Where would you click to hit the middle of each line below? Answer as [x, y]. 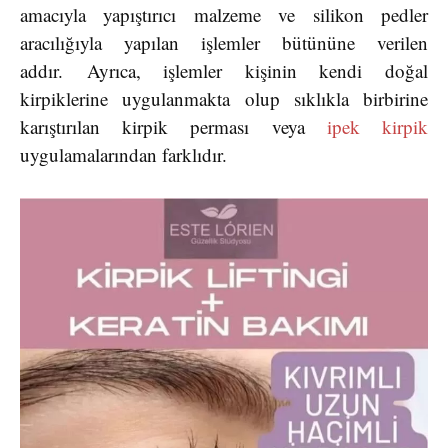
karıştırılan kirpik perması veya [173, 127]
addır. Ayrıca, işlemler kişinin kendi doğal [224, 71]
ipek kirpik [377, 127]
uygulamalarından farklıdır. [126, 155]
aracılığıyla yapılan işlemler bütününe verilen [224, 43]
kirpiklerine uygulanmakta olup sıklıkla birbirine [224, 99]
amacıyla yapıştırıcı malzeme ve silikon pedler [224, 15]
